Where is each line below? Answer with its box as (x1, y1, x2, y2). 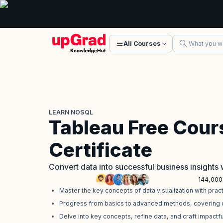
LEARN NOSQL (49, 108, 93, 116)
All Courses (123, 40, 161, 47)
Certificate (49, 138, 152, 162)
